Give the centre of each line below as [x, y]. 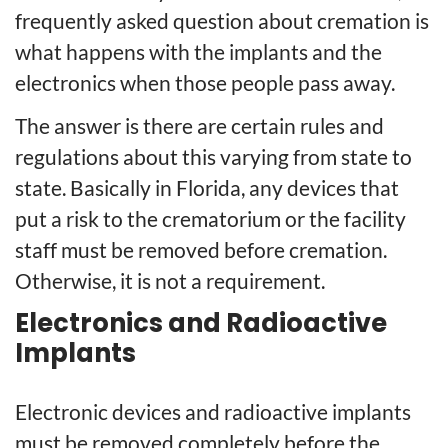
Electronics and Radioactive [201, 323]
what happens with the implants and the [198, 52]
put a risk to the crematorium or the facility [210, 219]
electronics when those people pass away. [205, 83]
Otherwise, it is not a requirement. [170, 281]
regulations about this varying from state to [213, 157]
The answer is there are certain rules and [199, 126]
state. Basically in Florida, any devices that [207, 188]
